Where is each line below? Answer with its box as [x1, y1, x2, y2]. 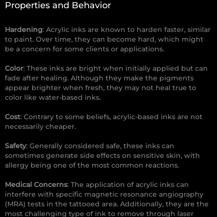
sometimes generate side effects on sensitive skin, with [5, 151, 200, 160]
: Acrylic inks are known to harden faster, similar [43, 25, 211, 34]
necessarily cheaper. [5, 122, 76, 131]
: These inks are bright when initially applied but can [23, 64, 208, 73]
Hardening [5, 25, 43, 34]
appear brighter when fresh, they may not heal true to [5, 83, 196, 93]
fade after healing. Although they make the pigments [5, 74, 194, 83]
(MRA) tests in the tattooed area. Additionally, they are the [5, 200, 209, 209]
